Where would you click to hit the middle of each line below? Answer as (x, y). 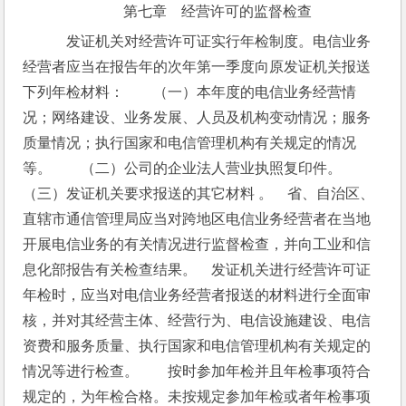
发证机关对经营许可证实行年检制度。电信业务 (212, 41)
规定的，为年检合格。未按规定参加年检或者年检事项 (197, 396)
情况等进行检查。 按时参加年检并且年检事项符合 (197, 371)
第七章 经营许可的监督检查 (217, 11)
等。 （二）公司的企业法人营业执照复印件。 (197, 168)
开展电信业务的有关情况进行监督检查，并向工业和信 (197, 244)
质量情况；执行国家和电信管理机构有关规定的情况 (190, 143)
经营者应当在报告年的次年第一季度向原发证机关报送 (197, 67)
